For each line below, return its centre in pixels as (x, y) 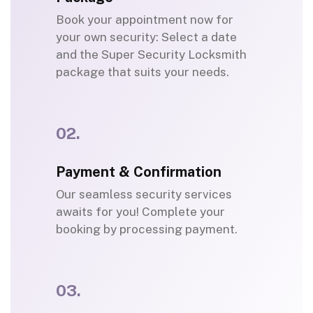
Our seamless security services (144, 195)
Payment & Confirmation (139, 172)
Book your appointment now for (145, 20)
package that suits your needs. (143, 72)
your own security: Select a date (146, 37)
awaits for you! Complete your (140, 212)
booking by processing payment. (147, 230)
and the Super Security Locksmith (151, 55)
